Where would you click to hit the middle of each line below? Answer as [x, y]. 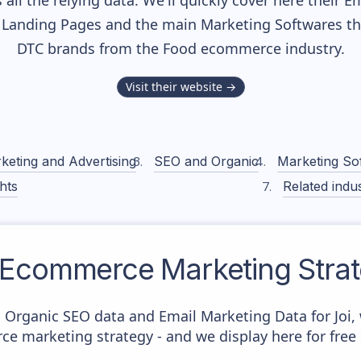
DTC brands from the [89, 48]
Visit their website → [180, 87]
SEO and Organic [207, 161]
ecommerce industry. [270, 48]
